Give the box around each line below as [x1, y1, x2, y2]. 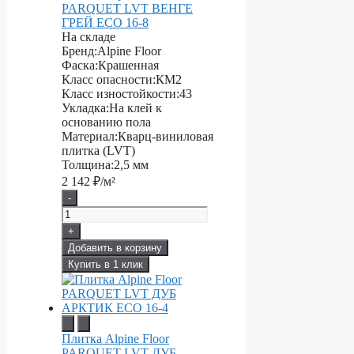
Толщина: [62, 158, 114, 172]
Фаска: [62, 58, 98, 73]
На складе [62, 30, 115, 44]
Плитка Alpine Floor [62, 332, 169, 346]
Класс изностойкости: [62, 87, 179, 101]
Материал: [62, 130, 118, 144]
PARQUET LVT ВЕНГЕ [62, 2, 193, 16]
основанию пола [62, 115, 151, 130]
